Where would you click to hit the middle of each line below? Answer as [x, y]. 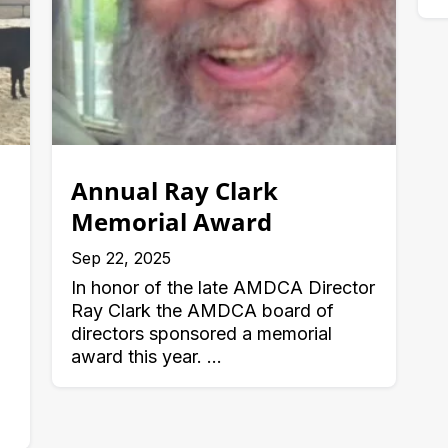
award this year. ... [146, 357]
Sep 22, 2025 [120, 258]
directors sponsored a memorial [201, 334]
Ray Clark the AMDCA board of [202, 311]
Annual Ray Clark [174, 191]
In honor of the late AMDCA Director [222, 288]
